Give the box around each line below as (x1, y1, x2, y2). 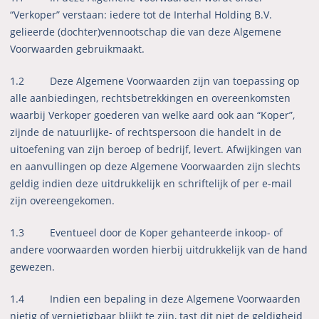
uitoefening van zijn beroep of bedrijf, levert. (10, 142, 227, 157)
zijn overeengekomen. (10, 194, 115, 208)
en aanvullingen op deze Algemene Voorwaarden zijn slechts (10, 159, 301, 174)
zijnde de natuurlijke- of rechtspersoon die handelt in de (10, 125, 282, 140)
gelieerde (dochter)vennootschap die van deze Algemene (10, 25, 282, 39)
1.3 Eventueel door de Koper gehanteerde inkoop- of (10, 226, 283, 240)
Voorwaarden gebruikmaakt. (10, 42, 145, 56)
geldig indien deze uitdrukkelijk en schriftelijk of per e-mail (10, 177, 293, 191)
